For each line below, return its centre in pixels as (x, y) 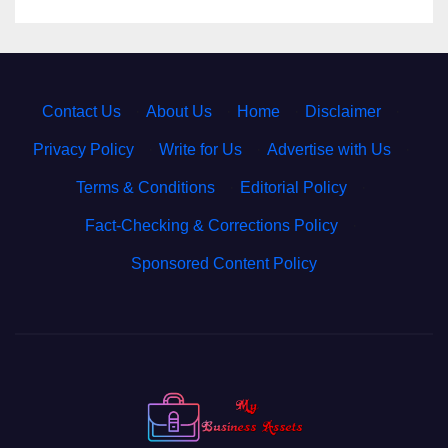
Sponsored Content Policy (224, 263)
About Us (179, 111)
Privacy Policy (83, 149)
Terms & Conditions (145, 187)
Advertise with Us (328, 149)
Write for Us (200, 149)
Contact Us (81, 111)
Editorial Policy (293, 187)
